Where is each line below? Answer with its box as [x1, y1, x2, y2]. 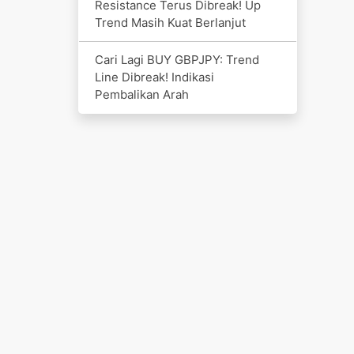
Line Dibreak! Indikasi [94, 69, 214, 85]
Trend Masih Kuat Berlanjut [94, 14, 246, 30]
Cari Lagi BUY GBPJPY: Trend [94, 51, 259, 67]
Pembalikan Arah [94, 86, 189, 102]
